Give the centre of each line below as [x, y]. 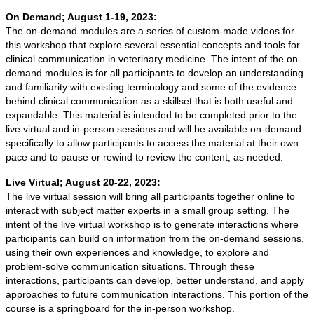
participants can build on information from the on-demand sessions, [155, 238]
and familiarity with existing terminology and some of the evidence [151, 87]
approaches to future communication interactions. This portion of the [157, 294]
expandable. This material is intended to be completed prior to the [151, 115]
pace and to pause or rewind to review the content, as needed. [144, 157]
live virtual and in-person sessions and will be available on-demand [153, 129]
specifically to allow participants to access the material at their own [152, 143]
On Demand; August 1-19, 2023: [81, 16]
